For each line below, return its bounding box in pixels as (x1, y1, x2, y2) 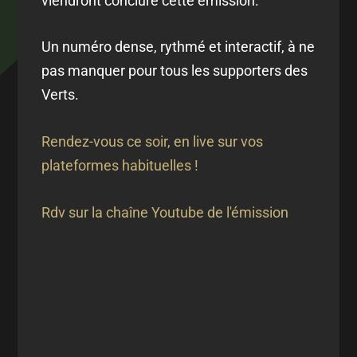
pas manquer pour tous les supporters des (41, 62, 308, 80)
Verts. (41, 86, 80, 104)
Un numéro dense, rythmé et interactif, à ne (41, 38, 316, 56)
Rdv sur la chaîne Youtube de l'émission (41, 203, 289, 221)
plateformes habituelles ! (41, 157, 199, 175)
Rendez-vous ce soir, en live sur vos (41, 133, 264, 151)
